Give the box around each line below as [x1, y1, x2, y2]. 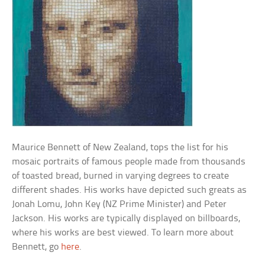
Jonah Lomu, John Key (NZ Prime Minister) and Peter [12, 199, 227, 209]
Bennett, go [12, 242, 62, 252]
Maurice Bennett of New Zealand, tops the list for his [12, 143, 229, 153]
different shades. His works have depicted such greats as [12, 185, 247, 195]
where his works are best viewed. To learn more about [12, 228, 234, 238]
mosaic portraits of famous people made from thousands [12, 157, 246, 167]
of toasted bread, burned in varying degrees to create [12, 171, 230, 181]
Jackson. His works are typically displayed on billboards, [12, 214, 241, 224]
